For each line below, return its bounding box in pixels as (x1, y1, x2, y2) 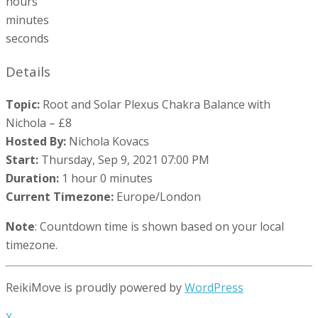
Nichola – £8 (6, 115, 72, 131)
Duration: (6, 170, 59, 187)
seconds (6, 30, 49, 46)
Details (6, 62, 50, 80)
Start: (6, 152, 38, 168)
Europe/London (116, 189, 201, 205)
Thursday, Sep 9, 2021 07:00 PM (41, 152, 209, 168)
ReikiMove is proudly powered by (6, 280, 185, 296)
